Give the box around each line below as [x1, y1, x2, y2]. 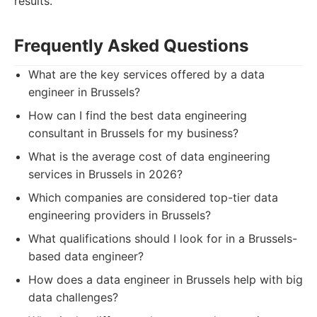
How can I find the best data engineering [28, 108, 247, 122]
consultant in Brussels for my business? [28, 126, 238, 140]
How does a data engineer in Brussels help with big [28, 272, 303, 287]
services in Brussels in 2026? [28, 167, 183, 181]
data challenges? [28, 290, 118, 304]
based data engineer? [28, 249, 144, 263]
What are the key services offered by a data [28, 67, 265, 81]
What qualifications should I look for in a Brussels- [28, 231, 297, 246]
